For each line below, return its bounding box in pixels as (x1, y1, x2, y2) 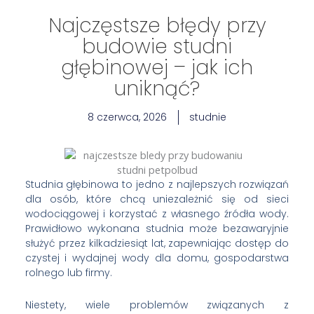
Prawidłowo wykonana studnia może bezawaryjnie (25, 221, 289, 236)
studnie (189, 109, 226, 124)
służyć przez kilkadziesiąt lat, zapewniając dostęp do (25, 236, 289, 251)
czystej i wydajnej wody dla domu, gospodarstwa (25, 251, 289, 266)
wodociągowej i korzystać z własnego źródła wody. (25, 207, 289, 221)
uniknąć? (114, 74, 200, 102)
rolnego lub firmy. (25, 266, 112, 280)
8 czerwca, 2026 (88, 109, 167, 124)
